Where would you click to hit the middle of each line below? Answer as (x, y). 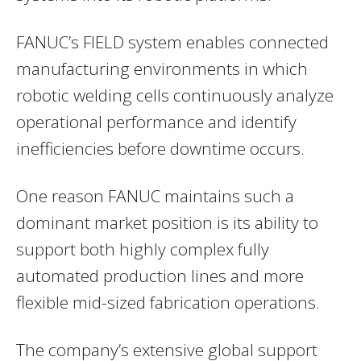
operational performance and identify (156, 121)
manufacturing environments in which (162, 68)
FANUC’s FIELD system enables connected (172, 41)
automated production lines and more (160, 275)
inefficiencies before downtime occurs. (160, 148)
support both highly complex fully (143, 249)
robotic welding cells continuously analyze (175, 95)
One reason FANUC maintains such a (155, 195)
